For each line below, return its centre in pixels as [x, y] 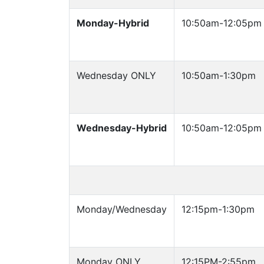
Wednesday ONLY [116, 75]
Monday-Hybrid [113, 23]
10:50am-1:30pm [219, 75]
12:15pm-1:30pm [218, 209]
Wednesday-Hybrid [122, 128]
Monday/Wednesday [122, 209]
